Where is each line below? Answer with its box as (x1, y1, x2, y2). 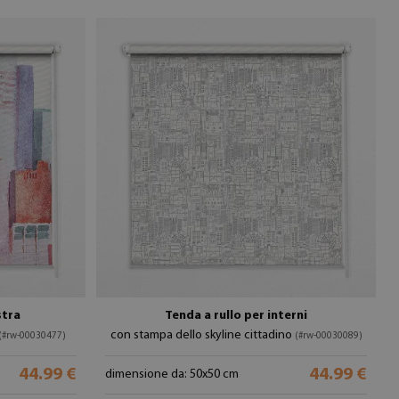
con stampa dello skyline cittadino (110, 329, 295, 342)
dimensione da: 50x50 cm (105, 368, 239, 381)
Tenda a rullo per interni (165, 309, 307, 322)
